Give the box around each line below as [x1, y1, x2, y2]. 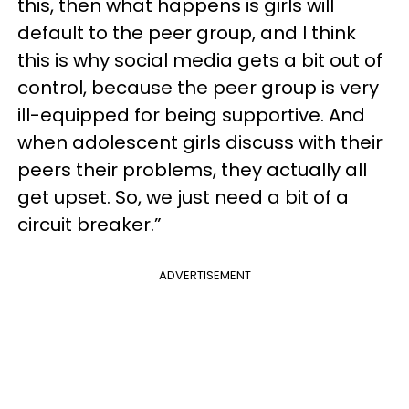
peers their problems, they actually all [17, 156, 367, 183]
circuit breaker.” [17, 211, 162, 237]
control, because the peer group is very [17, 74, 379, 100]
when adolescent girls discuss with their [17, 129, 383, 155]
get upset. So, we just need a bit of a [17, 184, 349, 210]
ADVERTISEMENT [158, 266, 251, 284]
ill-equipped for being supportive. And [17, 101, 365, 128]
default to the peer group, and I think [17, 19, 356, 46]
